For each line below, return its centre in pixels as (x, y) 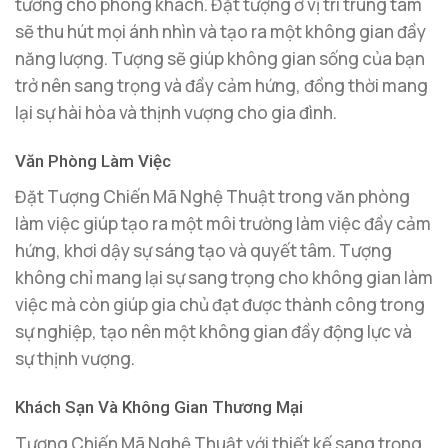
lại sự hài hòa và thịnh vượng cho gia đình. (176, 112)
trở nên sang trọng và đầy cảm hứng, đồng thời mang (221, 85)
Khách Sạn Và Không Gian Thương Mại (159, 407)
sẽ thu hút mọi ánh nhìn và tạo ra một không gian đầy (220, 31)
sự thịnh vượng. (75, 359)
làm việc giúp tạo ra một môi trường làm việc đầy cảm (223, 224)
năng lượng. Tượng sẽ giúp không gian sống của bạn (220, 58)
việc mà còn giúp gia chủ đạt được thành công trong (220, 305)
